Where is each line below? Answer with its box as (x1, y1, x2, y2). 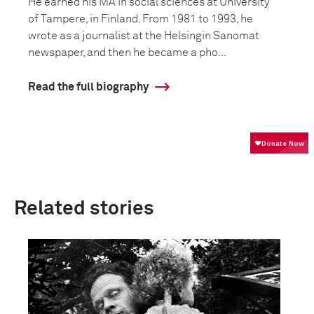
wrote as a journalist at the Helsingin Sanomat (28, 30, 259, 41)
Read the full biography (28, 81, 149, 93)
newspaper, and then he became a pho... (28, 47, 226, 58)
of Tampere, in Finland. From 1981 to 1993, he (28, 13, 253, 25)
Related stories (14, 199, 154, 219)
